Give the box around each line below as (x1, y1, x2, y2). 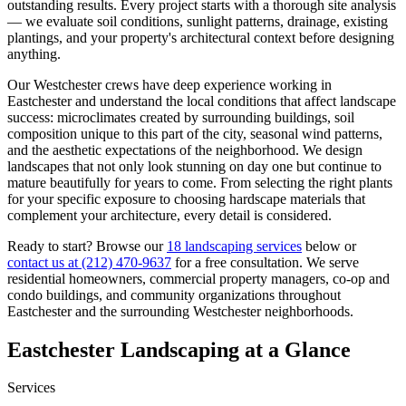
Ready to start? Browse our (7, 237, 167, 254)
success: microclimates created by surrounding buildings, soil (7, 109, 354, 125)
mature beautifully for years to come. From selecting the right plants (7, 174, 392, 190)
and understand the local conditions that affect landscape (72, 92, 396, 109)
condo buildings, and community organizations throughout (7, 286, 341, 303)
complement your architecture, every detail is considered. (7, 207, 332, 223)
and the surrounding (72, 303, 193, 319)
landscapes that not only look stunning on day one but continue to (7, 158, 382, 174)
